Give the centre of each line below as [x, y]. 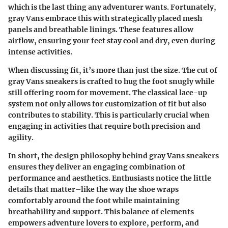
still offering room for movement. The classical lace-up [108, 92]
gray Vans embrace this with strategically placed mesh [105, 18]
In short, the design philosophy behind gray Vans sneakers [113, 155]
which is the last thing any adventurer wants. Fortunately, [112, 7]
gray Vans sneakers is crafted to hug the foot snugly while [111, 81]
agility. [21, 137]
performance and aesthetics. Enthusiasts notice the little [110, 178]
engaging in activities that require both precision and [104, 126]
